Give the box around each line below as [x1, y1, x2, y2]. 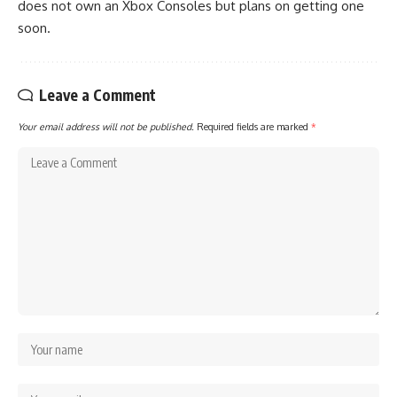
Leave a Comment [39, 85, 156, 105]
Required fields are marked [197, 121, 311, 133]
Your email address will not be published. [18, 121, 194, 133]
